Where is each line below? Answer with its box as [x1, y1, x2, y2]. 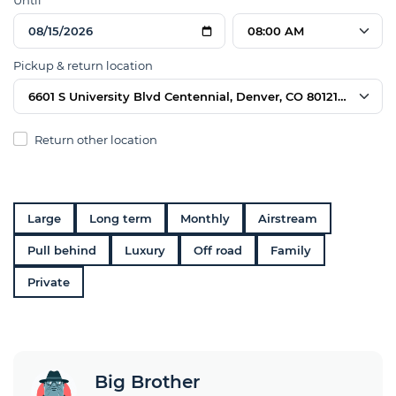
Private [27, 275, 70, 289]
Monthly [180, 211, 230, 225]
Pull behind [27, 243, 96, 257]
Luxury [125, 243, 165, 257]
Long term [89, 211, 152, 225]
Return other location [32, 133, 157, 147]
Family [270, 243, 311, 257]
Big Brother [95, 371, 200, 392]
